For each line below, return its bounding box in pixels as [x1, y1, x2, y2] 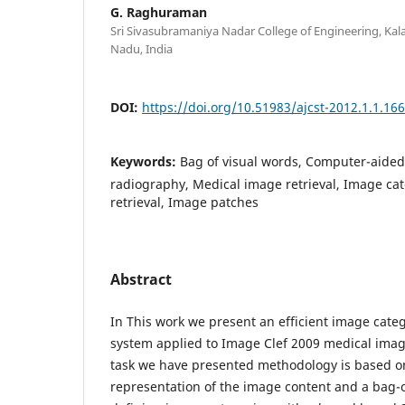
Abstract [110, 268, 172, 289]
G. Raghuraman [110, 3, 207, 21]
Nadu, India [110, 40, 173, 57]
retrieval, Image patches [110, 193, 259, 211]
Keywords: [110, 152, 180, 170]
